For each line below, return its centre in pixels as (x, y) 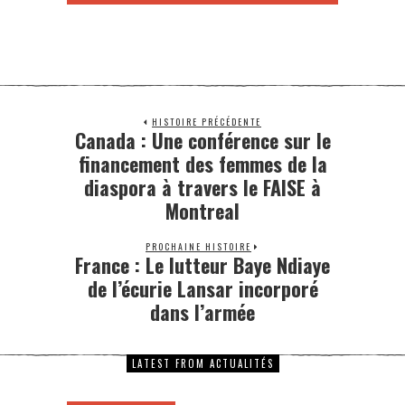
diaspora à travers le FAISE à (202, 187)
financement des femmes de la (202, 163)
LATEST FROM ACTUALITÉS (202, 363)
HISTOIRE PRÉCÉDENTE (207, 121)
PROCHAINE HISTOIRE (198, 246)
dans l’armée (202, 311)
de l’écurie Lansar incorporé (202, 288)
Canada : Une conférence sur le (202, 140)
